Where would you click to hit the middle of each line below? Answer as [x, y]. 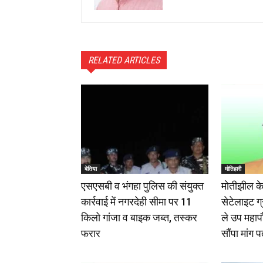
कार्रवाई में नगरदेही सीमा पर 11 [136, 201]
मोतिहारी [233, 168]
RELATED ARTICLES [124, 60]
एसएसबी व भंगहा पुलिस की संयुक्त [142, 186]
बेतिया [91, 168]
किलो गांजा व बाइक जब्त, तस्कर [139, 217]
